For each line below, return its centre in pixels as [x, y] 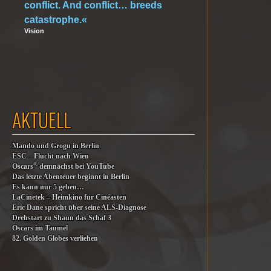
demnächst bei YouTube [76, 167]
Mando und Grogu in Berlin [56, 146]
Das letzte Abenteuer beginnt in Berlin [71, 177]
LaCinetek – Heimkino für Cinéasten [69, 198]
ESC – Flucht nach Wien [51, 156]
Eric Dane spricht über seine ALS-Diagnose [79, 208]
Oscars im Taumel [40, 228]
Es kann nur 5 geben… [48, 187]
